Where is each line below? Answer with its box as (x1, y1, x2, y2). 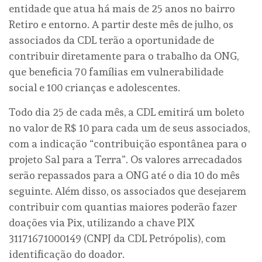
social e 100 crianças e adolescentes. (9, 81, 180, 94)
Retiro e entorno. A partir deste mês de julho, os (9, 18, 233, 31)
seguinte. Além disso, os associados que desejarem (9, 185, 246, 198)
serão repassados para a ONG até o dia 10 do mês (9, 169, 240, 182)
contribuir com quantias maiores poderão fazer (9, 201, 237, 213)
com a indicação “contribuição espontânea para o (9, 137, 247, 150)
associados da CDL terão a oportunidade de (9, 34, 214, 47)
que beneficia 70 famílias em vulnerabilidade (9, 65, 223, 78)
